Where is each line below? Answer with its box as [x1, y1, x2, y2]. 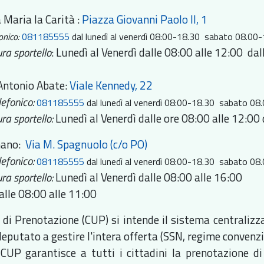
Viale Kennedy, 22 [70, 77, 153, 94]
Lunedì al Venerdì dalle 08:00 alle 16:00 [55, 169, 245, 186]
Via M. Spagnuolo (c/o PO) [25, 136, 148, 153]
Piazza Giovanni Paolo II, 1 [82, 11, 208, 28]
